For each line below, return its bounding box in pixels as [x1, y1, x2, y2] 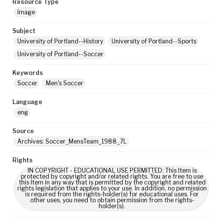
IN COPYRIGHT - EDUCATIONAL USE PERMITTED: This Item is [27, 167, 197, 174]
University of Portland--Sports [111, 37, 196, 45]
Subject [12, 27, 36, 35]
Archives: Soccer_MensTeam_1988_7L [17, 138, 127, 145]
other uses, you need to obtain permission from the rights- [30, 196, 194, 204]
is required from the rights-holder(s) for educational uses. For [25, 190, 199, 198]
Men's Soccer [46, 79, 83, 87]
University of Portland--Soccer [17, 50, 104, 58]
